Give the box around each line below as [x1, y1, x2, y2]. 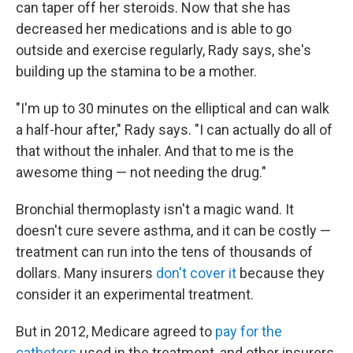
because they [236, 265, 325, 282]
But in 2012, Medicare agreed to [16, 323, 215, 340]
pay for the [215, 323, 282, 340]
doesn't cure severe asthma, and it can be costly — [16, 222, 331, 240]
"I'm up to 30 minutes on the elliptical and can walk [16, 100, 329, 117]
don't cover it [156, 265, 236, 282]
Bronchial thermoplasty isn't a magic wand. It [16, 201, 294, 218]
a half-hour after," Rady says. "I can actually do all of [16, 121, 333, 139]
